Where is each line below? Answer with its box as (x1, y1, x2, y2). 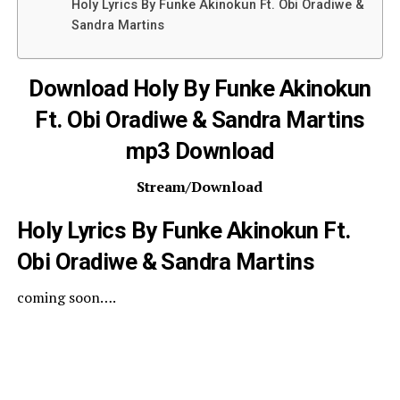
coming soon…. (16, 287, 116, 307)
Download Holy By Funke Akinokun (29, 74, 371, 102)
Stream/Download (137, 176, 263, 196)
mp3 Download (126, 137, 274, 164)
